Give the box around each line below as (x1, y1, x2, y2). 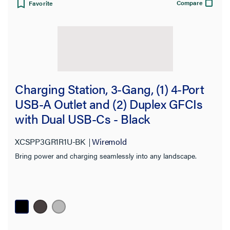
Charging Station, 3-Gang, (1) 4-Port (15, 80, 204, 98)
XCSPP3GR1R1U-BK (15, 136, 85, 148)
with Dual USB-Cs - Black (15, 110, 150, 128)
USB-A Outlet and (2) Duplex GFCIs (15, 95, 203, 113)
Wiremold (92, 136, 127, 148)
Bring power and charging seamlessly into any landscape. (15, 150, 197, 161)
